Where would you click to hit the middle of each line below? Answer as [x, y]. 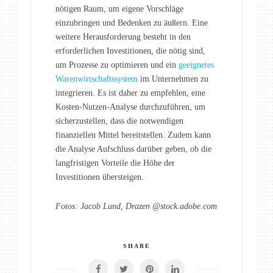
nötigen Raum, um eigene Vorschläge [119, 9]
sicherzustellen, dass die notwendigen [119, 121]
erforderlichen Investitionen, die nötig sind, [130, 51]
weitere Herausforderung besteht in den [123, 37]
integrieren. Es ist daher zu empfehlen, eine [130, 93]
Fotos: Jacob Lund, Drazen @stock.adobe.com [136, 206]
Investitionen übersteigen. [100, 177]
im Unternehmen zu [173, 79]
